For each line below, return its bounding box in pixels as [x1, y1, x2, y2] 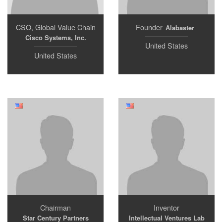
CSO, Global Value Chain [15, 22, 96, 32]
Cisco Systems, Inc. [25, 33, 86, 42]
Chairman [40, 202, 71, 213]
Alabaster [166, 23, 194, 32]
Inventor [154, 202, 179, 213]
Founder [135, 22, 163, 32]
